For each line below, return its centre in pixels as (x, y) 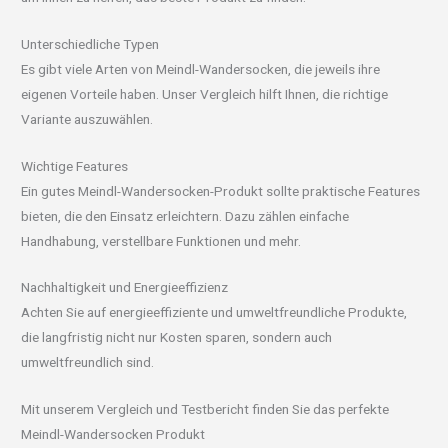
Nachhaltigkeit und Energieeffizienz (125, 287)
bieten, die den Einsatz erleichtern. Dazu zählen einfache (185, 215)
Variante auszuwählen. (87, 118)
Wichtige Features (75, 165)
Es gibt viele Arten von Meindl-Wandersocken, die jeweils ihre (201, 68)
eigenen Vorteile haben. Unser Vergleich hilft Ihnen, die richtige (205, 93)
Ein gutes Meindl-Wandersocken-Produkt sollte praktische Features (221, 190)
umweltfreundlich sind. (88, 362)
